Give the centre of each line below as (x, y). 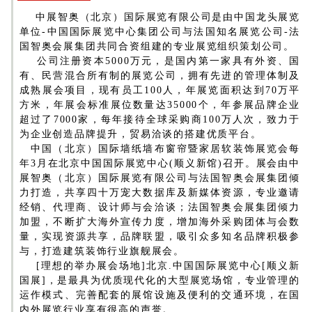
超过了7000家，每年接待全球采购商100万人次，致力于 (160, 119)
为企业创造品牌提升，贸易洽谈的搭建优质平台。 (141, 134)
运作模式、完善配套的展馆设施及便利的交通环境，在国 (160, 295)
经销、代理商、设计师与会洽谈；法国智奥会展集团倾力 (160, 207)
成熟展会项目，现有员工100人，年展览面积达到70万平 (160, 90)
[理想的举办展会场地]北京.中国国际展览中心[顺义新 (160, 265)
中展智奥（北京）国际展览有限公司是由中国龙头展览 (160, 17)
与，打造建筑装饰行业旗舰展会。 (102, 251)
